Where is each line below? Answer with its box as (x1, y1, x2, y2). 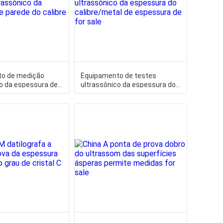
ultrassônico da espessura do (80, 81, 176, 89)
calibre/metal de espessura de (80, 90, 179, 98)
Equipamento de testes (80, 72, 156, 80)
